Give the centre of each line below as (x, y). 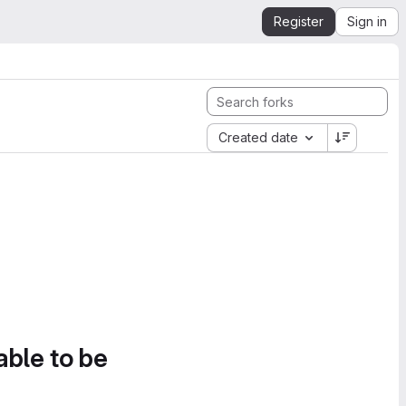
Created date (258, 137)
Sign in (367, 21)
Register (299, 21)
